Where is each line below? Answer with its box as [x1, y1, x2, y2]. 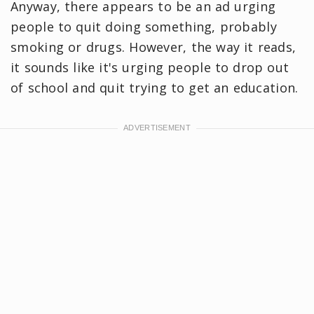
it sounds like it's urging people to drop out [11, 59, 289, 76]
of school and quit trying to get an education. [11, 79, 299, 96]
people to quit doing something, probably [11, 18, 277, 35]
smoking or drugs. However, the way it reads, [11, 39, 296, 55]
